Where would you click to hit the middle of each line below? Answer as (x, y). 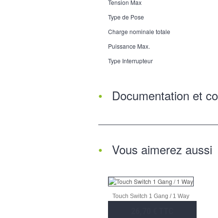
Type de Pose (126, 17)
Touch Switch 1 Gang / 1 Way (151, 196)
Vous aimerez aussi (162, 149)
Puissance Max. (129, 46)
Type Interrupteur (130, 61)
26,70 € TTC (152, 211)
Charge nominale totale (139, 32)
